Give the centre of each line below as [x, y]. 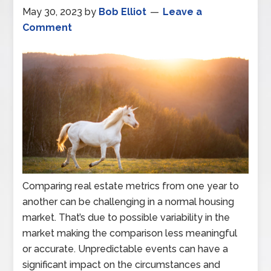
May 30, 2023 [53, 12]
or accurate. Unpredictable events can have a [126, 249]
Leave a [183, 12]
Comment [47, 28]
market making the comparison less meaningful [130, 233]
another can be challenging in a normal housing [129, 202]
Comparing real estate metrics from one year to [131, 186]
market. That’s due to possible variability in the [126, 218]
